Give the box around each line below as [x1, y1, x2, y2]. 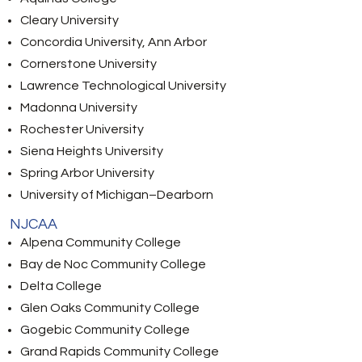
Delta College [20, 280, 102, 293]
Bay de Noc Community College [20, 258, 206, 271]
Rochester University [20, 123, 144, 136]
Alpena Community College [20, 236, 181, 249]
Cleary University [20, 14, 119, 27]
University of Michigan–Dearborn [20, 188, 213, 201]
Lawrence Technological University [20, 79, 226, 92]
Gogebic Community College [20, 323, 190, 336]
